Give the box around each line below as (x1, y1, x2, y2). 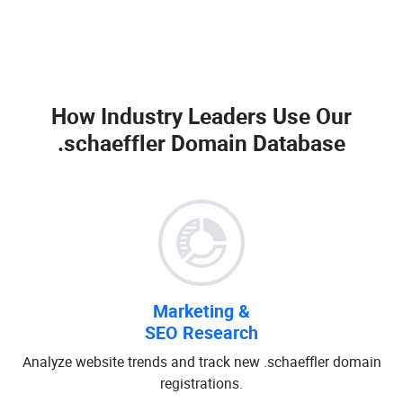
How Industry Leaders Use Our (51, 101, 352, 130)
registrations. (160, 373, 243, 393)
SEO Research (145, 320, 258, 345)
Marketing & (153, 299, 250, 323)
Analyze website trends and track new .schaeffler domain (22, 352, 381, 372)
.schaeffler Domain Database (58, 128, 345, 157)
